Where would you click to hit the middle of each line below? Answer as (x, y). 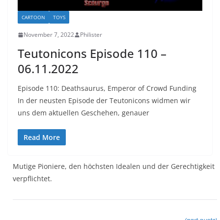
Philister (91, 35)
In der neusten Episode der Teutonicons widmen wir (104, 101)
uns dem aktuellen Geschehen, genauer (83, 113)
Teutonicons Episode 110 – (92, 54)
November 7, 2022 (49, 35)
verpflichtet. (32, 179)
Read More (42, 137)
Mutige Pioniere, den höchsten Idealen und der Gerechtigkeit (114, 166)
